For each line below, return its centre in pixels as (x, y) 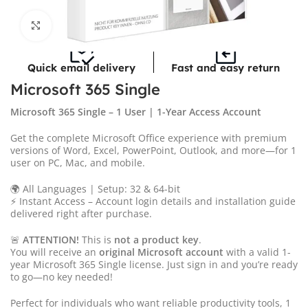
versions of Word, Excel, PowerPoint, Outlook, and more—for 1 (153, 150)
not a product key (156, 239)
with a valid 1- (257, 252)
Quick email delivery (82, 67)
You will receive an (55, 252)
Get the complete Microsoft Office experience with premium (148, 137)
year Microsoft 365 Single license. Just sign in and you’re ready (154, 264)
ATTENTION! (51, 239)
